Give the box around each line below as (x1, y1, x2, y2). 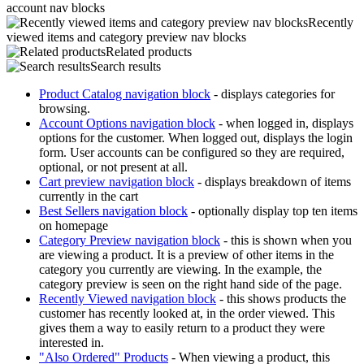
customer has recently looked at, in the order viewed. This (39, 306, 335, 320)
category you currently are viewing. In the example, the (39, 262, 322, 276)
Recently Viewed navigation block (39, 292, 216, 305)
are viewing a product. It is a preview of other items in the (39, 248, 334, 262)
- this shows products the (216, 292, 346, 305)
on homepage (39, 219, 108, 232)
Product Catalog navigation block (39, 87, 210, 101)
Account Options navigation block (39, 116, 215, 130)
